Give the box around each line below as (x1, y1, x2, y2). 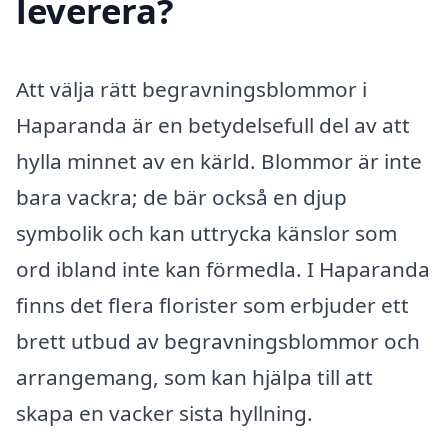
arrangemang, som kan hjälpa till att (16, 363, 373, 392)
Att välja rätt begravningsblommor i (16, 75, 367, 104)
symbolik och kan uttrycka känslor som (16, 219, 397, 248)
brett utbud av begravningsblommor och (16, 327, 420, 356)
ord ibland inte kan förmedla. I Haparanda (16, 255, 430, 284)
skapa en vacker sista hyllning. (16, 399, 313, 428)
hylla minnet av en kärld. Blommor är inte (16, 147, 422, 176)
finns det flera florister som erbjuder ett (16, 291, 409, 320)
